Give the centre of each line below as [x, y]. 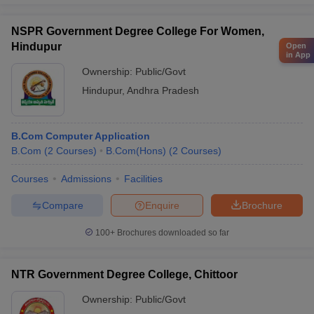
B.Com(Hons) [136, 151]
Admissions [86, 179]
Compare [62, 205]
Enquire [162, 205]
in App [298, 54]
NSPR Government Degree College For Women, [138, 31]
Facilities [143, 179]
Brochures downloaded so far [172, 233]
